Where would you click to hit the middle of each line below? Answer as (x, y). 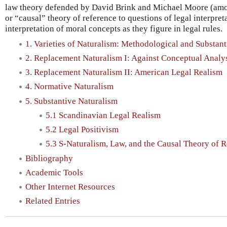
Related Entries (53, 201)
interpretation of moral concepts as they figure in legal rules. (114, 28)
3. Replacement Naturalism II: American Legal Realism (124, 72)
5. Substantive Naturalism (71, 101)
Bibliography (49, 158)
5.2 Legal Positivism (82, 130)
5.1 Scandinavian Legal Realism (103, 115)
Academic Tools (54, 172)
